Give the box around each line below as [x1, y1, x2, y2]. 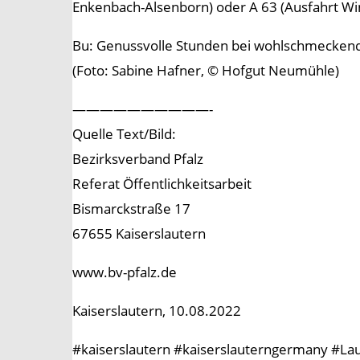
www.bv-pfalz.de [72, 263, 177, 282]
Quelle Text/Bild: [72, 125, 176, 144]
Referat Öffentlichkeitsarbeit [72, 174, 252, 194]
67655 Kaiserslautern [72, 224, 206, 243]
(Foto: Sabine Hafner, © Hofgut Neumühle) [72, 61, 339, 80]
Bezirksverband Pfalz [72, 149, 203, 169]
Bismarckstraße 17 [72, 199, 190, 219]
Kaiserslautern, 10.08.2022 [72, 301, 241, 321]
